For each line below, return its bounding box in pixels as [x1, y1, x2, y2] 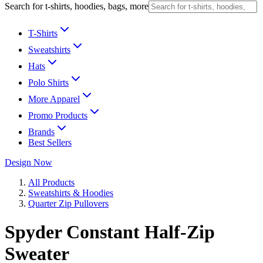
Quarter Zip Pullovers [28, 198, 109, 208]
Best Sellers [28, 137, 72, 147]
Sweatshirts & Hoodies [28, 188, 113, 198]
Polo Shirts [28, 77, 69, 87]
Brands [28, 127, 55, 137]
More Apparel [28, 94, 80, 104]
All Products [28, 177, 75, 187]
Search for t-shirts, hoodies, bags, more [5, 1, 149, 11]
